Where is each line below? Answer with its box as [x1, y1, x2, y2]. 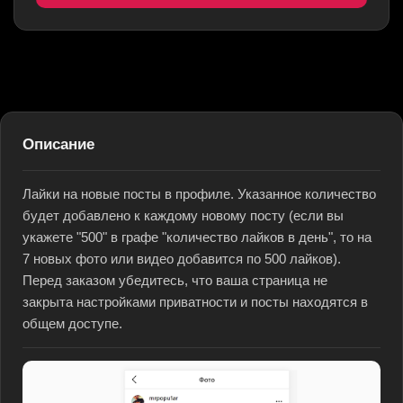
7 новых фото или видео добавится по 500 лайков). [22, 252, 341, 266]
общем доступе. [22, 317, 122, 331]
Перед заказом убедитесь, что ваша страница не [22, 273, 327, 288]
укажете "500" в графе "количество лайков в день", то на [22, 230, 372, 245]
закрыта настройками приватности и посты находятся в [22, 295, 368, 309]
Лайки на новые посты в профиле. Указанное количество [22, 187, 376, 201]
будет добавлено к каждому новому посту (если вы [22, 209, 344, 223]
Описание [22, 136, 94, 153]
